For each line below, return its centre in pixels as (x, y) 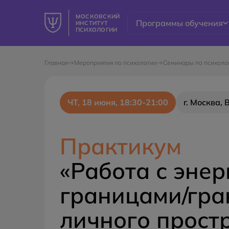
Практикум (121, 146)
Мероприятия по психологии (116, 63)
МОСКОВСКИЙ (98, 16)
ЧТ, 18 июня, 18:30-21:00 (118, 102)
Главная (56, 63)
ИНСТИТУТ (92, 23)
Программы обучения (180, 23)
